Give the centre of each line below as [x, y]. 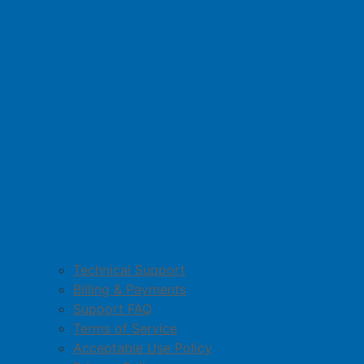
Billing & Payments [130, 289]
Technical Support [129, 270]
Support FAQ [113, 309]
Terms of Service [125, 328]
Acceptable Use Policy [143, 348]
